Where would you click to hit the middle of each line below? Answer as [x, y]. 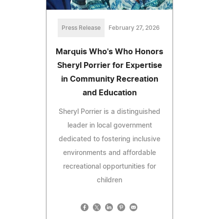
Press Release [81, 28]
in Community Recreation [109, 79]
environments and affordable [109, 153]
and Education [109, 93]
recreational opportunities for [109, 167]
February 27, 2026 [134, 28]
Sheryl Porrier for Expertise [109, 66]
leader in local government [109, 126]
